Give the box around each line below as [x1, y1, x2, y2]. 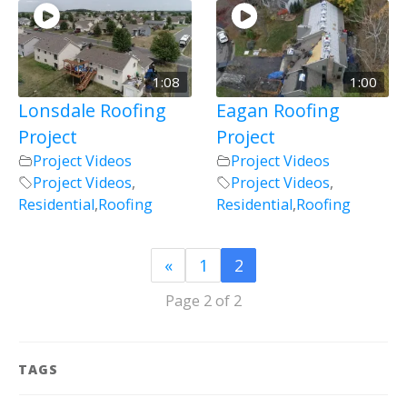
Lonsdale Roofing [18, 97, 166, 123]
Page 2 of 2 [165, 291, 242, 312]
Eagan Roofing [215, 97, 340, 123]
